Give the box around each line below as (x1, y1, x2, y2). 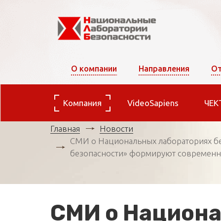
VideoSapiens (127, 98, 179, 108)
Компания (63, 98, 102, 108)
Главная (50, 123, 80, 133)
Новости (100, 123, 133, 133)
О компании (71, 64, 117, 73)
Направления (139, 64, 189, 73)
